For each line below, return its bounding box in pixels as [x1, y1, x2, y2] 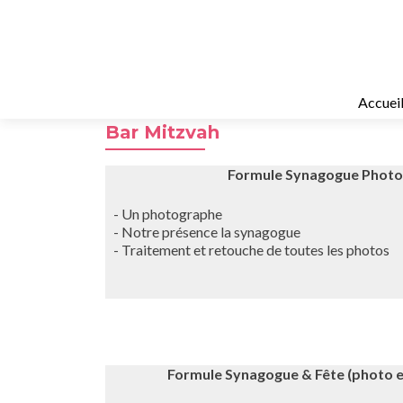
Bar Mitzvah [105, 121, 219, 143]
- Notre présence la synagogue [105, 223, 300, 240]
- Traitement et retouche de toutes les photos [105, 241, 390, 258]
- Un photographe [105, 205, 222, 222]
